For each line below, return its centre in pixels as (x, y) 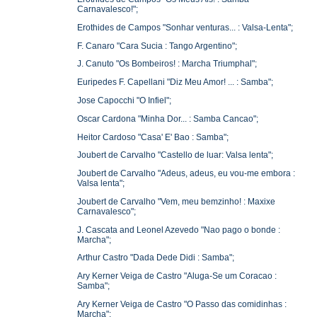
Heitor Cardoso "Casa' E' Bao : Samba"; (153, 137)
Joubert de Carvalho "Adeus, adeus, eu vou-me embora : (186, 174)
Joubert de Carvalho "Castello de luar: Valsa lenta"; (175, 155)
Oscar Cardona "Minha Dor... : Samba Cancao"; (168, 119)
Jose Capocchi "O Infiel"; (125, 100)
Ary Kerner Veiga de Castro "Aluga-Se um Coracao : (177, 276)
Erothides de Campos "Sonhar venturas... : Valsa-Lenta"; (185, 27)
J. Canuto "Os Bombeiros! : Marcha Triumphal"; (167, 64)
